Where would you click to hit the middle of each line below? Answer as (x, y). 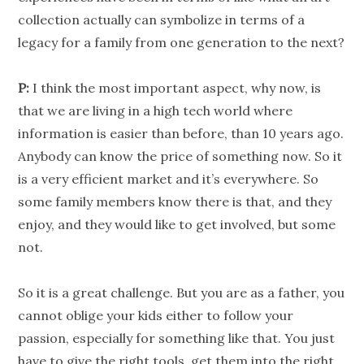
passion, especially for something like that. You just (177, 338)
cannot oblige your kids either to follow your (156, 316)
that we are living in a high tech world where (156, 111)
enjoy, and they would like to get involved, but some (177, 225)
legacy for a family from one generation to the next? (182, 43)
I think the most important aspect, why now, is (175, 88)
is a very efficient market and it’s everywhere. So (169, 179)
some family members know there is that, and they (175, 202)
